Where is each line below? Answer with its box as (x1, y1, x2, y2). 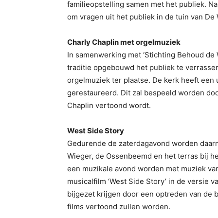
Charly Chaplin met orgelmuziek (67, 37, 181, 47)
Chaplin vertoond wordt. (67, 101, 151, 110)
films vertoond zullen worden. (67, 202, 170, 212)
